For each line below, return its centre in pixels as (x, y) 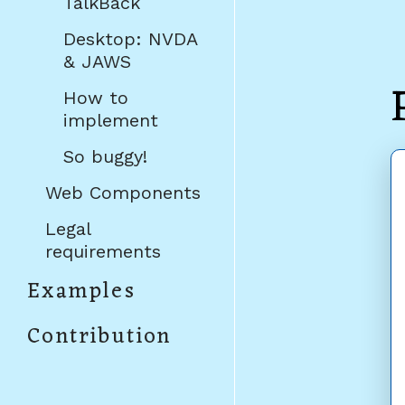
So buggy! (105, 156)
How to (96, 97)
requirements (103, 251)
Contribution (99, 337)
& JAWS (97, 61)
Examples (82, 292)
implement (111, 120)
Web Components (123, 192)
